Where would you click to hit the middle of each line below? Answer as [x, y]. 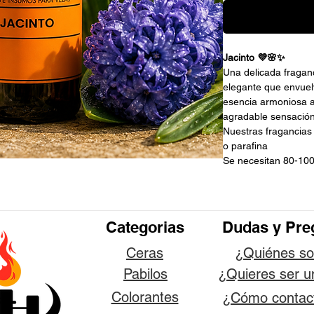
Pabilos [145, 274]
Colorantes [145, 298]
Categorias [145, 227]
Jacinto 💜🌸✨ [254, 58]
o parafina [245, 146]
